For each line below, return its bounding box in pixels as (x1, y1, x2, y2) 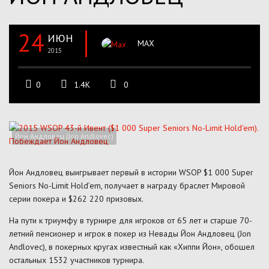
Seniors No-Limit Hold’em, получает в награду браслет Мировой (9, 180, 245, 191)
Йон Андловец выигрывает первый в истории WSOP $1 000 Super (9, 166, 253, 178)
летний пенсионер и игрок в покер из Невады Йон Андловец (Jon (9, 228, 251, 239)
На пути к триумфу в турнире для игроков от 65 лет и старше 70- (9, 214, 252, 226)
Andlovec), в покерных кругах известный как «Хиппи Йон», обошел (9, 241, 255, 252)
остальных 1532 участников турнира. (9, 254, 144, 265)
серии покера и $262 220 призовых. (9, 193, 144, 204)
